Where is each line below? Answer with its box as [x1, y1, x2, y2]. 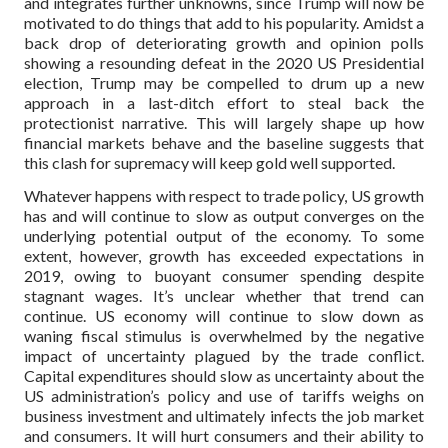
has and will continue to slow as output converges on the [24, 205, 424, 225]
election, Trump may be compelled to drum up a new [24, 72, 424, 92]
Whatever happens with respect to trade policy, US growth [24, 185, 424, 205]
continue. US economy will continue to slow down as [24, 305, 424, 325]
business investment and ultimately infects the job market [24, 405, 424, 425]
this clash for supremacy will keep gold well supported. [24, 152, 395, 172]
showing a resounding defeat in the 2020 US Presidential [24, 52, 424, 72]
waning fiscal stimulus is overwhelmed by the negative [24, 325, 424, 345]
